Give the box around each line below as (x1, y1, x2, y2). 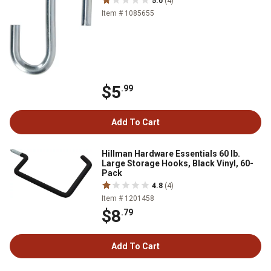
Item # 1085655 (102, 9, 154, 18)
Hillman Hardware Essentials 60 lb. (102, 148, 240, 158)
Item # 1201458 (102, 194, 154, 203)
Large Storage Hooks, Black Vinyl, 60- (102, 158, 253, 168)
